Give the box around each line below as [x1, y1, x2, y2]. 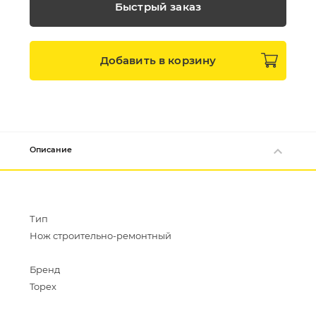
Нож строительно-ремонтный [30, 230, 171, 241]
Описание [30, 145, 72, 154]
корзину [168, 54, 217, 67]
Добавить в [99, 54, 169, 67]
